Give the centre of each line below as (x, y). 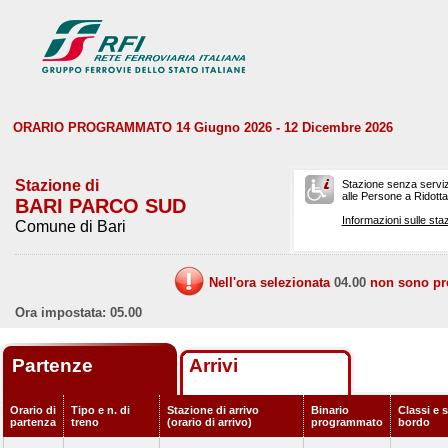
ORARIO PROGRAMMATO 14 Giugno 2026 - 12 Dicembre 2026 (203, 127)
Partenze (55, 365)
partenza (33, 422)
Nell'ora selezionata (271, 282)
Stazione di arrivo (213, 410)
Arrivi (213, 365)
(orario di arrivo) (209, 422)
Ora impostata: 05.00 (78, 312)
